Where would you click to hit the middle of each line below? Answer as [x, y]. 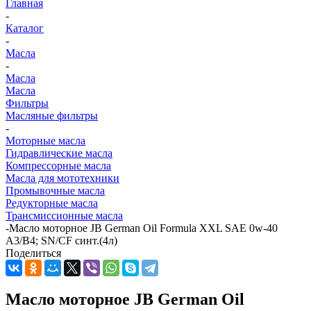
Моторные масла [45, 141]
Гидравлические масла [59, 153]
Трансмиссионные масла [64, 216]
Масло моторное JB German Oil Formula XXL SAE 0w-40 [143, 228]
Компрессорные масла [58, 166]
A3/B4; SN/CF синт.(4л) [61, 241]
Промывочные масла [55, 191]
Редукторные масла [52, 203]
